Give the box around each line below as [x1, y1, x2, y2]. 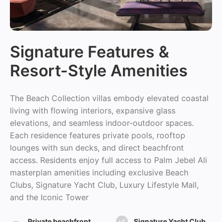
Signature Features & [10, 42, 169, 61]
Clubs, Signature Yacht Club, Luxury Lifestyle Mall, [10, 180, 199, 190]
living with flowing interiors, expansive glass [10, 106, 175, 115]
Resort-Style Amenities [10, 61, 188, 80]
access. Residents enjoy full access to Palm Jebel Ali [10, 155, 207, 165]
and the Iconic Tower [10, 192, 89, 202]
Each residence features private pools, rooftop [10, 130, 185, 140]
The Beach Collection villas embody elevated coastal [10, 93, 209, 103]
